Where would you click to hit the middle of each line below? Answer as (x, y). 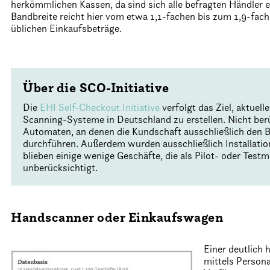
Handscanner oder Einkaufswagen (117, 217)
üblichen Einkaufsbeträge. (67, 28)
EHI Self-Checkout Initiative (100, 107)
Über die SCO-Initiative (96, 88)
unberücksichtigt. (61, 168)
